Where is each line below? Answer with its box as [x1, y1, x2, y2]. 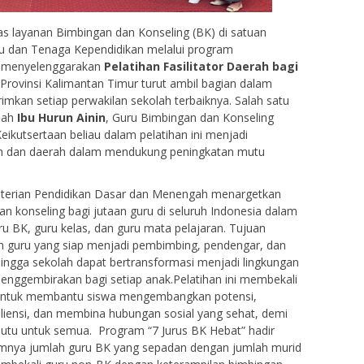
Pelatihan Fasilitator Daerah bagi [104, 58, 298, 74]
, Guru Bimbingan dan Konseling [106, 109, 274, 125]
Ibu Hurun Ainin [17, 109, 106, 125]
